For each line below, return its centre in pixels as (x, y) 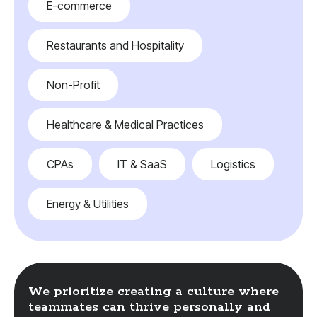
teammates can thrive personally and (149, 307)
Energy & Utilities (88, 204)
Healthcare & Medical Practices (125, 125)
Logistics (233, 165)
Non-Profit (73, 85)
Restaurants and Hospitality (115, 46)
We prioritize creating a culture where (154, 292)
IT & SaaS (142, 165)
